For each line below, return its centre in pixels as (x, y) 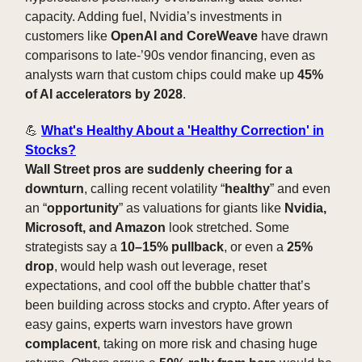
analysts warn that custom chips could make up (161, 75)
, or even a (255, 247)
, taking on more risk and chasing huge (207, 344)
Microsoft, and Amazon (95, 228)
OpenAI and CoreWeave (184, 36)
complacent (61, 344)
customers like (68, 36)
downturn (55, 189)
